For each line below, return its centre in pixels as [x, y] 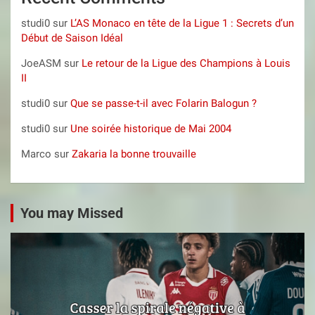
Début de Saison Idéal [72, 38]
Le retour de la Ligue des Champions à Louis [186, 63]
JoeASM [41, 63]
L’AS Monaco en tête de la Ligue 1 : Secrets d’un [182, 23]
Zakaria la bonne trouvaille [134, 154]
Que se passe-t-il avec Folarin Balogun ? [163, 103]
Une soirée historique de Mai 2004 [151, 128]
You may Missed [72, 213]
